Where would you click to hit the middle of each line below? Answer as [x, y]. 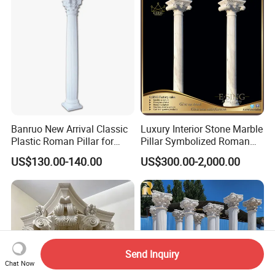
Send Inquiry [152, 254]
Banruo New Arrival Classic [70, 129]
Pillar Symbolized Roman [195, 141]
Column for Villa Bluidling [196, 153]
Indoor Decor [39, 153]
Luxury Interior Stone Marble [201, 129]
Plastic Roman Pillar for [63, 141]
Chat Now [19, 263]
